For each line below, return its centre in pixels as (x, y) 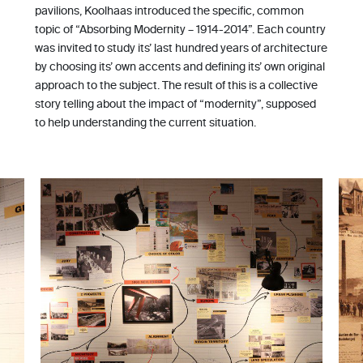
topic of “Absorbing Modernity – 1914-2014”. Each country (180, 30)
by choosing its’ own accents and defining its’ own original (179, 67)
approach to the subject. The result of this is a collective (176, 86)
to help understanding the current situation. (145, 123)
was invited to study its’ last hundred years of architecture (181, 49)
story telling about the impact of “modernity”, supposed (175, 105)
